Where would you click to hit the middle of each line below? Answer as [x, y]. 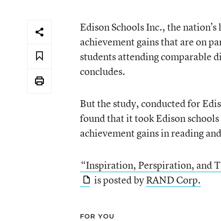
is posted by [119, 180]
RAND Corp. [173, 180]
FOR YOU [97, 216]
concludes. [102, 71]
